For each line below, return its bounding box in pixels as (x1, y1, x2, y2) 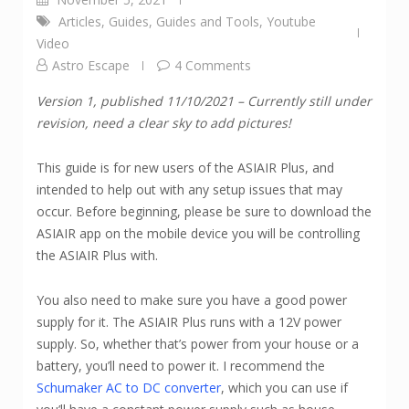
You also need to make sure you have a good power (37, 290, 347, 309)
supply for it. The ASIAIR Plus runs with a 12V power (37, 312, 341, 330)
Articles (58, 12, 101, 30)
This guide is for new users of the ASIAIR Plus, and (37, 158, 334, 176)
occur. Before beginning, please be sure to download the (37, 202, 372, 220)
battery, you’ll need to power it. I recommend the (37, 356, 325, 374)
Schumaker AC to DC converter (37, 378, 221, 396)
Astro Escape (52, 56, 130, 74)
